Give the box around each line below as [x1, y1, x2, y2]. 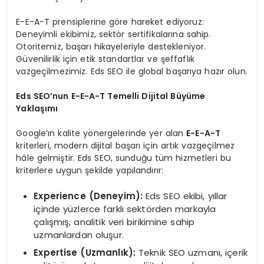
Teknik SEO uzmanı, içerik [136, 246, 248, 259]
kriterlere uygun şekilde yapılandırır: [16, 164, 164, 176]
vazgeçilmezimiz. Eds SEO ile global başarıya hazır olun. [16, 65, 247, 77]
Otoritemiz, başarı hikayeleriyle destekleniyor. [16, 40, 206, 52]
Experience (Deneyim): [34, 190, 143, 203]
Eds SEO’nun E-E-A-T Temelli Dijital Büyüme [16, 90, 206, 102]
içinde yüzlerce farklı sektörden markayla [34, 203, 216, 216]
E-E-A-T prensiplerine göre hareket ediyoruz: [16, 15, 204, 28]
